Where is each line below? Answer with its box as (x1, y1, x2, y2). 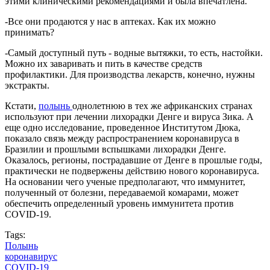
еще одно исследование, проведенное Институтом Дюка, (5, 122, 240, 133)
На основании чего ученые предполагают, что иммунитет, (5, 176, 245, 187)
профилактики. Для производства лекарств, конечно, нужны (5, 69, 255, 80)
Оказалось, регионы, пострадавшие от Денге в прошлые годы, (5, 154, 262, 165)
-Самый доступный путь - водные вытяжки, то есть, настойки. (5, 47, 263, 58)
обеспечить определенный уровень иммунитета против (5, 198, 234, 209)
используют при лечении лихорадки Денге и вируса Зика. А (5, 111, 254, 122)
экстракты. (5, 80, 49, 90)
